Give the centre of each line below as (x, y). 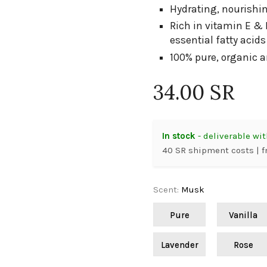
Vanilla (243, 215)
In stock (179, 136)
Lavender (179, 245)
